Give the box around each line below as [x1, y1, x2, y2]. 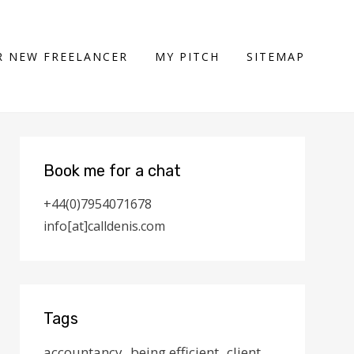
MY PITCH [155, 48, 220, 64]
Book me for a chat [43, 161, 182, 180]
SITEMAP [247, 48, 305, 64]
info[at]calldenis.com [43, 217, 166, 235]
